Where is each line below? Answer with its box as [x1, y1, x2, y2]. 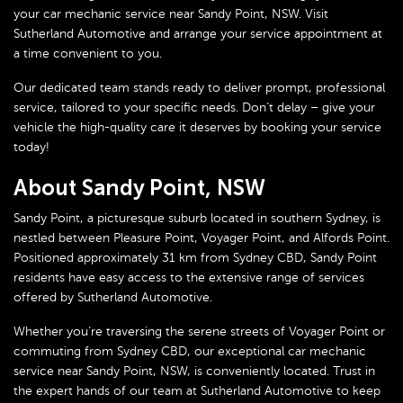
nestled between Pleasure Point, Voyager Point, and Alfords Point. [13, 231, 390, 245]
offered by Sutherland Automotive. [13, 291, 212, 304]
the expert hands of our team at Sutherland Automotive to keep [13, 384, 381, 398]
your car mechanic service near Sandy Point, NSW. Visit [13, 7, 328, 21]
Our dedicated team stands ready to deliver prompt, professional [13, 81, 385, 94]
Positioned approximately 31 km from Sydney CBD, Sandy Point [13, 251, 377, 264]
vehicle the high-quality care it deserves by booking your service [13, 121, 381, 134]
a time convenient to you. [13, 47, 162, 60]
